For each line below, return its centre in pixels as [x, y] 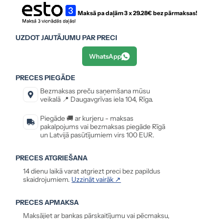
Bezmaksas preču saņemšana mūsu [95, 91]
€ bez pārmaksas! [172, 13]
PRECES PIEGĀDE [46, 78]
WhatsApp [105, 56]
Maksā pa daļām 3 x [105, 13]
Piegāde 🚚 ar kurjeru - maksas [87, 119]
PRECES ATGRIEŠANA [52, 158]
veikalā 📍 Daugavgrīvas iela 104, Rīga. [97, 99]
